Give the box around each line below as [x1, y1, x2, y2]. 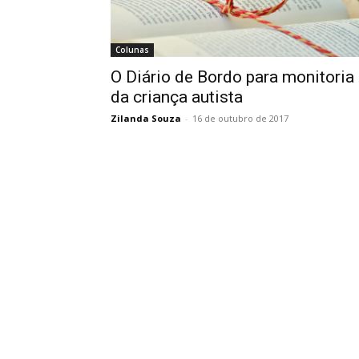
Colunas [115, 44, 149, 55]
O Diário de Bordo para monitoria [111, 67, 354, 87]
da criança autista [111, 87, 243, 107]
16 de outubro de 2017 [192, 112, 288, 124]
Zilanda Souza [111, 112, 181, 124]
